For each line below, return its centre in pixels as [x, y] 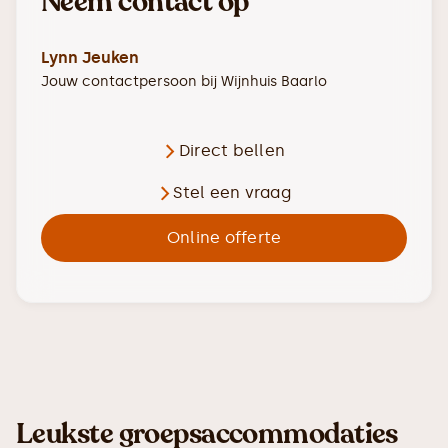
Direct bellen [232, 150]
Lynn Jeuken [90, 57]
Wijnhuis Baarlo [274, 81]
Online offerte [224, 237]
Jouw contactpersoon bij [131, 81]
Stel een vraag [232, 192]
